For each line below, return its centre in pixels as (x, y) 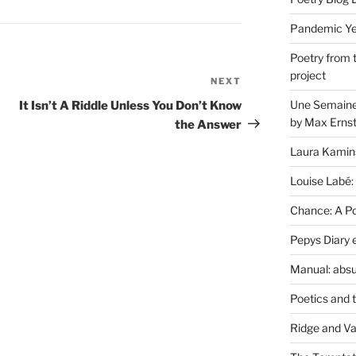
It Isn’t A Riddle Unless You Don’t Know (131, 105)
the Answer (209, 124)
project (308, 75)
